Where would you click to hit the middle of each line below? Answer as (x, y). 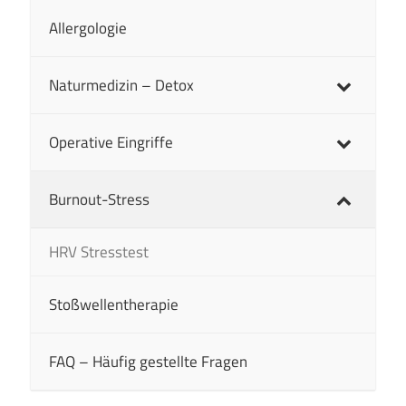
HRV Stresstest (99, 252)
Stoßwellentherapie (114, 305)
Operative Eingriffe (111, 143)
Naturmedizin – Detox (121, 86)
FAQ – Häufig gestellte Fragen (148, 362)
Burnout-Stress (99, 200)
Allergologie (88, 29)
